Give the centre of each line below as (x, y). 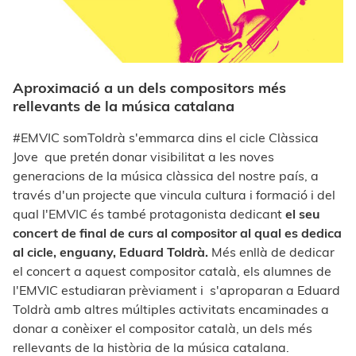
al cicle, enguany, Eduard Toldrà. (110, 252)
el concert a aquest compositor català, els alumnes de (172, 271)
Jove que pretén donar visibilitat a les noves (143, 156)
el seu (303, 213)
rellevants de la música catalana (124, 106)
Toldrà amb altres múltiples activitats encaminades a (171, 309)
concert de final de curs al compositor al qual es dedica (177, 232)
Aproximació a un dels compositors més (149, 87)
